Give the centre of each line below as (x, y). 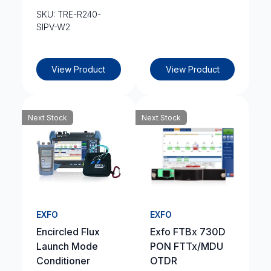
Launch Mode (67, 246)
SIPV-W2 (53, 27)
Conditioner (63, 261)
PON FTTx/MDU (187, 246)
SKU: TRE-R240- (68, 14)
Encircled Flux (68, 232)
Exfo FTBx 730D (188, 232)
